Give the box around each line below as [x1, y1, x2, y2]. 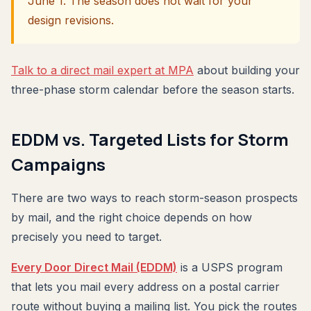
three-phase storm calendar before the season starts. [11, 82, 294, 96]
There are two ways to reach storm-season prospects [11, 190, 298, 205]
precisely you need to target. [11, 229, 162, 244]
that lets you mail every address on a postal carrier [11, 279, 280, 294]
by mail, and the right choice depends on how [11, 210, 252, 224]
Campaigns [11, 152, 106, 176]
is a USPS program [177, 260, 283, 274]
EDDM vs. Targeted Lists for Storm [11, 127, 289, 151]
